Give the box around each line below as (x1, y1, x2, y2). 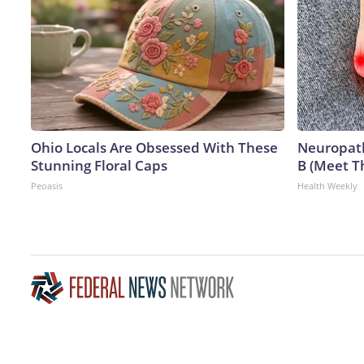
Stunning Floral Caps (31, 155, 167, 175)
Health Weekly (297, 179, 357, 192)
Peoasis (31, 179, 63, 192)
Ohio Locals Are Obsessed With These (31, 137, 278, 157)
